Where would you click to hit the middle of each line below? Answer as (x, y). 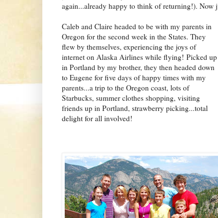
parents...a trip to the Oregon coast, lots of (126, 88)
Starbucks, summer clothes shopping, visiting (131, 98)
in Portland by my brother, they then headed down (138, 67)
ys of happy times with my (165, 78)
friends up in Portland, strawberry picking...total (135, 108)
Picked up (202, 57)
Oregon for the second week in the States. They (134, 37)
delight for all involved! (97, 118)
